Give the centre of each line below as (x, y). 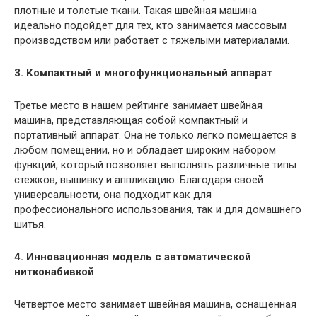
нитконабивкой (54, 271)
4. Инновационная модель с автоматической (133, 257)
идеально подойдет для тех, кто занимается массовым (150, 25)
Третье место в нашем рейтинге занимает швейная (138, 105)
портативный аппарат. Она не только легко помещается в (155, 135)
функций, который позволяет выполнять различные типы (155, 165)
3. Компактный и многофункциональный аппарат (143, 73)
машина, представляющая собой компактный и (131, 120)
